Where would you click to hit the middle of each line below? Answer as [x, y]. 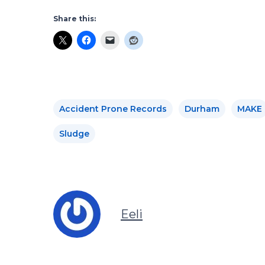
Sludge [74, 133]
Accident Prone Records [113, 109]
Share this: [75, 18]
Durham [202, 109]
